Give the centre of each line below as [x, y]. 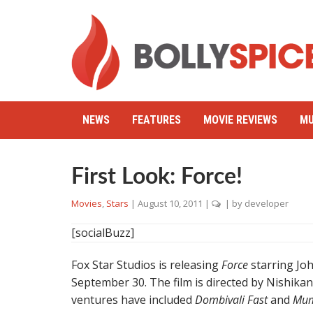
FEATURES [156, 120]
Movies [87, 203]
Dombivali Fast [231, 300]
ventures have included [133, 300]
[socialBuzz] [103, 233]
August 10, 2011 [170, 203]
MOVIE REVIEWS [240, 120]
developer [267, 203]
